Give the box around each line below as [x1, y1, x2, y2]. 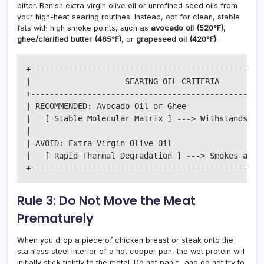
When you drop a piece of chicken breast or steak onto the [17, 235, 233, 245]
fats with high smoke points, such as [17, 23, 151, 32]
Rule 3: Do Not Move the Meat [17, 192, 196, 209]
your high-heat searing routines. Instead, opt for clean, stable [17, 12, 240, 21]
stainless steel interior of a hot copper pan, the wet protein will [17, 246, 245, 256]
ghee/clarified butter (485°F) [17, 34, 121, 44]
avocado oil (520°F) [151, 23, 223, 32]
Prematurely [17, 209, 94, 227]
